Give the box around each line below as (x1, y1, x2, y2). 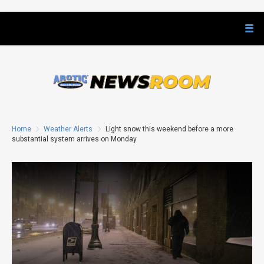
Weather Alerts (44, 125, 93, 134)
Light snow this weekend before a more (103, 125, 233, 134)
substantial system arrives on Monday (12, 135, 137, 144)
